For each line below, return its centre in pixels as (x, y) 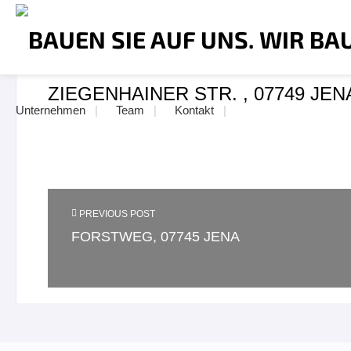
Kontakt (194, 110)
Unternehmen (51, 110)
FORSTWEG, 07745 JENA (156, 237)
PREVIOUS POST (117, 214)
